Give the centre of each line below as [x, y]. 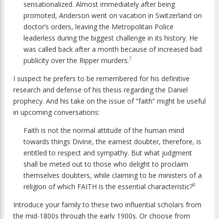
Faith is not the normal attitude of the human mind [104, 131]
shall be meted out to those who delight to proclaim [106, 164]
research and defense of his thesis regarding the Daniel [100, 90]
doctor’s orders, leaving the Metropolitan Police [99, 27]
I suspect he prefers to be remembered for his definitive [101, 79]
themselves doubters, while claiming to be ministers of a [113, 175]
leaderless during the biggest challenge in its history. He [111, 38]
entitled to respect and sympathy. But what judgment [108, 153]
